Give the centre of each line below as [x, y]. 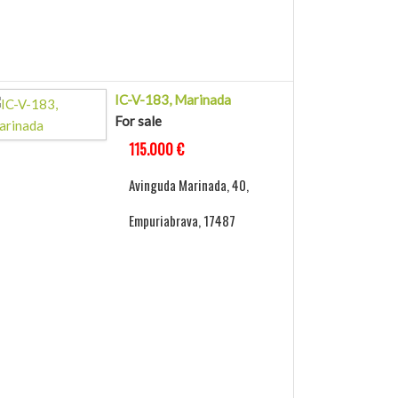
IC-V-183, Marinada [173, 100]
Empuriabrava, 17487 [183, 221]
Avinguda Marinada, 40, [189, 185]
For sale [139, 121]
